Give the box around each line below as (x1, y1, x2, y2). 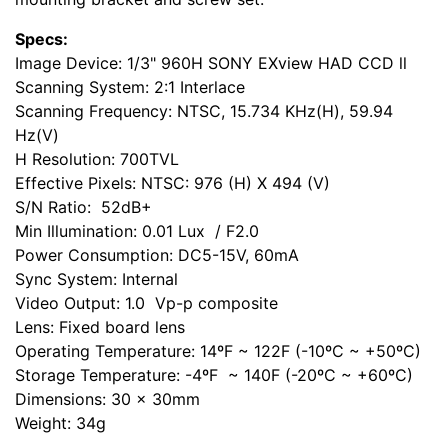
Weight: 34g (15, 413, 106, 434)
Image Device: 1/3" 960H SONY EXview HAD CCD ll (15, 53, 407, 74)
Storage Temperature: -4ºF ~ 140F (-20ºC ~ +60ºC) (15, 365, 413, 386)
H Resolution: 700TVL (15, 149, 179, 170)
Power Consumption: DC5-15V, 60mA (15, 245, 299, 266)
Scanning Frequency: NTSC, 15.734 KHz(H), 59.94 (15, 101, 393, 122)
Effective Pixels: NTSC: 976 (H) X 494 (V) (15, 173, 330, 194)
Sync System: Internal (15, 269, 178, 290)
